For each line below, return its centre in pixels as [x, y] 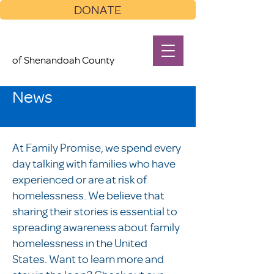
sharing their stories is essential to [95, 211]
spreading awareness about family [96, 227]
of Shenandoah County [64, 60]
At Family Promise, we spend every [97, 147]
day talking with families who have [94, 163]
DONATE [98, 9]
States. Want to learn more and [88, 259]
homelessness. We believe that [88, 195]
